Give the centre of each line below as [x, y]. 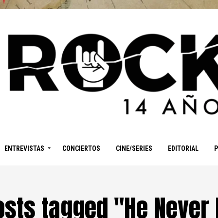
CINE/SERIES [134, 149]
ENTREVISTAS [24, 149]
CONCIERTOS [81, 149]
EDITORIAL [183, 149]
